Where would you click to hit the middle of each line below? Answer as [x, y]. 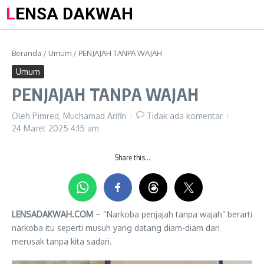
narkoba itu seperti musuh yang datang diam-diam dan [116, 228]
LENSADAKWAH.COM [52, 214]
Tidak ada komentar [185, 116]
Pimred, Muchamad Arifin [79, 116]
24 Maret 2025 [41, 128]
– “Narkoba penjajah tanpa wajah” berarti [173, 214]
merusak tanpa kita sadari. [62, 241]
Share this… [132, 158]
